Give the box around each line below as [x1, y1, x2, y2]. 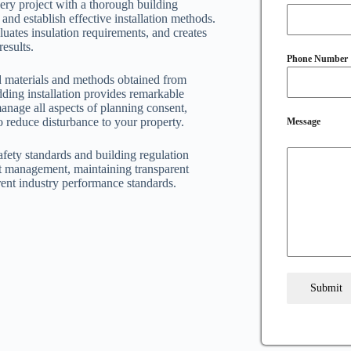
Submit [309, 282, 342, 295]
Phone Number [287, 53, 349, 65]
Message [287, 116, 321, 128]
